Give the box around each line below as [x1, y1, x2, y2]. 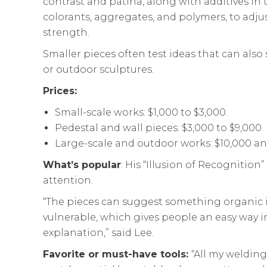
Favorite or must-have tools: [43, 248, 191, 260]
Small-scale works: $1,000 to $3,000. [55, 106, 228, 118]
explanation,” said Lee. [43, 226, 154, 238]
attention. [43, 174, 93, 186]
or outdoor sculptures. [43, 63, 154, 75]
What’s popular [43, 159, 121, 170]
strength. [43, 26, 89, 38]
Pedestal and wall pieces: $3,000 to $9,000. [55, 122, 263, 133]
